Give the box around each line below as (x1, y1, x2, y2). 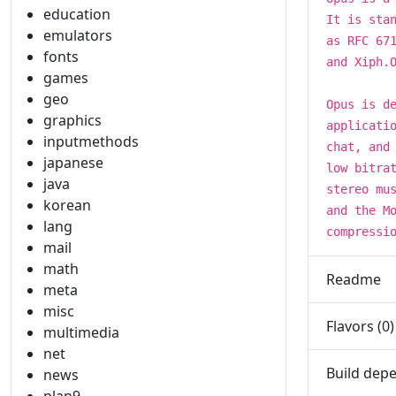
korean (43, 195, 91, 215)
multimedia (43, 323, 119, 342)
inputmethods (43, 132, 139, 151)
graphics (43, 110, 102, 130)
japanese (43, 153, 103, 172)
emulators (43, 26, 112, 45)
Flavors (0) (326, 316, 394, 336)
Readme (326, 269, 381, 289)
